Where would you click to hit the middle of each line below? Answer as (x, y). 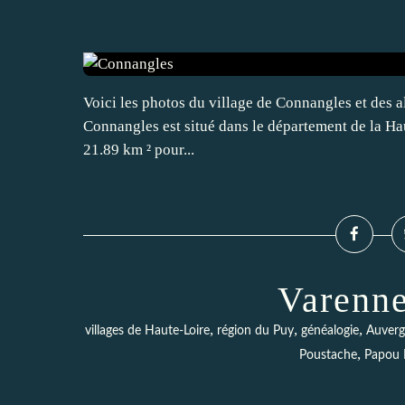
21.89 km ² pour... (139, 150)
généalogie (330, 331)
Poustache (328, 355)
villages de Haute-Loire (147, 331)
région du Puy (255, 331)
